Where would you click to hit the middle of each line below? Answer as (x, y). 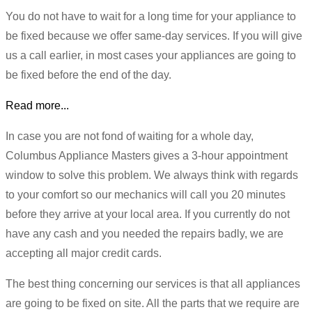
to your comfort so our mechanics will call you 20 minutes (146, 194)
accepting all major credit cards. (84, 253)
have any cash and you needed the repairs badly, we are (145, 233)
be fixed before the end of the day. (88, 75)
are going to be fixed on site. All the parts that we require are (153, 303)
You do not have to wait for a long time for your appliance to (151, 16)
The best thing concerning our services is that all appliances (153, 283)
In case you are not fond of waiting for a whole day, (130, 136)
